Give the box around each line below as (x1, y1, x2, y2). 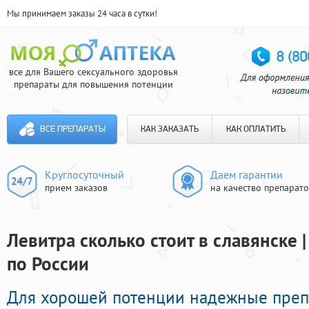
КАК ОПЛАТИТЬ (226, 125, 286, 134)
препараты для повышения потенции (13, 78, 173, 90)
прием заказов (45, 181, 108, 194)
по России (7, 252, 89, 276)
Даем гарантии (210, 168, 283, 181)
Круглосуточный (45, 168, 124, 181)
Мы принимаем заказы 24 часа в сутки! (7, 8, 157, 19)
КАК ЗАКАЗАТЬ (141, 125, 199, 134)
